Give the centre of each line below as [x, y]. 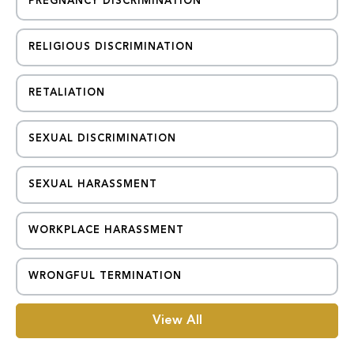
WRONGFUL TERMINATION [105, 276]
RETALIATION [67, 93]
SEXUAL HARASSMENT [93, 185]
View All [177, 321]
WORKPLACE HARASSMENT [106, 230]
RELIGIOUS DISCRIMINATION [111, 47]
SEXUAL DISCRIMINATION [102, 139]
